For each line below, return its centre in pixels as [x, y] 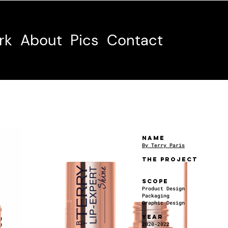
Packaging [156, 196]
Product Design [163, 189]
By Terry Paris [163, 145]
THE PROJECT [170, 159]
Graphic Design [163, 203]
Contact [135, 40]
